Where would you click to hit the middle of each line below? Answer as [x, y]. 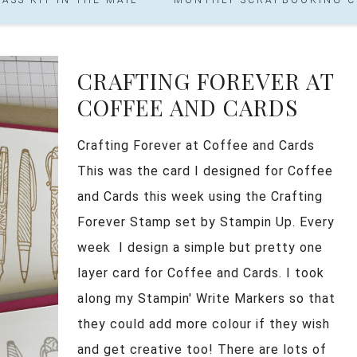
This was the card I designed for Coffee [205, 171]
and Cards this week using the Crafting [200, 196]
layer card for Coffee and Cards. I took [201, 273]
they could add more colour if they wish [204, 324]
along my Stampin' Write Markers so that [206, 298]
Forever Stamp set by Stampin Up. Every [206, 222]
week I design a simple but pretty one [200, 247]
